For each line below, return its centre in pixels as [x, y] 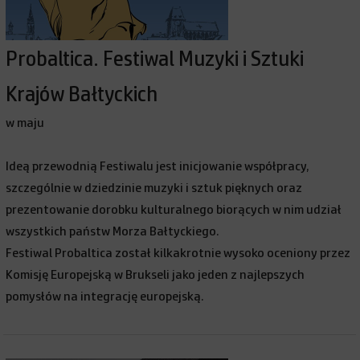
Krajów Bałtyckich [82, 95]
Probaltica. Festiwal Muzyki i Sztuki [155, 59]
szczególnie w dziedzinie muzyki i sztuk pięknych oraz [154, 188]
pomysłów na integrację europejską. [105, 297]
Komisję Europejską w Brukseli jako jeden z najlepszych [155, 275]
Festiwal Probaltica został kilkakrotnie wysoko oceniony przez [178, 253]
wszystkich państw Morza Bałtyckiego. [114, 231]
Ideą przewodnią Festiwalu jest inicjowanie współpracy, [158, 166]
